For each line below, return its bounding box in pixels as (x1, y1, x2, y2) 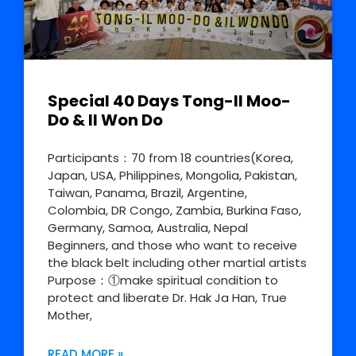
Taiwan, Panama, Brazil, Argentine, (48, 184, 247, 202)
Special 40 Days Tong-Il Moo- (48, 90, 291, 113)
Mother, (48, 307, 92, 324)
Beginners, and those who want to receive (48, 237, 297, 254)
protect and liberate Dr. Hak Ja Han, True (48, 289, 287, 307)
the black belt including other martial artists (48, 254, 307, 272)
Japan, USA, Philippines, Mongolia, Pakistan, (48, 167, 297, 184)
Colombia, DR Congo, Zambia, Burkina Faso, (48, 202, 301, 219)
